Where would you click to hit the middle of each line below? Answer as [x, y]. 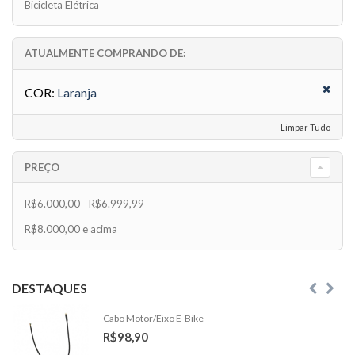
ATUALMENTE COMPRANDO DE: [105, 53]
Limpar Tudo [305, 128]
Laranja [77, 93]
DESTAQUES [50, 288]
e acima [99, 229]
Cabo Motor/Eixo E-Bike [153, 319]
